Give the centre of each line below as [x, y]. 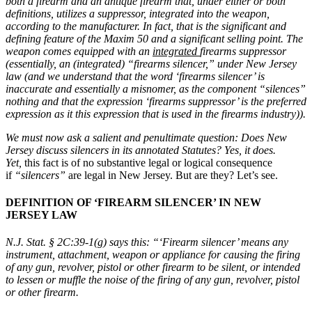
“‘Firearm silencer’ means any [220, 242]
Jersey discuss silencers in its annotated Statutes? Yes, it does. [142, 150]
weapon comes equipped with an [79, 51]
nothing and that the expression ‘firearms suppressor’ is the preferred [156, 101]
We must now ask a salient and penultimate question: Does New [146, 137]
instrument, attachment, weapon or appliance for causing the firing [153, 255]
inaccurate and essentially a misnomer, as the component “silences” [156, 88]
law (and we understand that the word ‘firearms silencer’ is [135, 76]
